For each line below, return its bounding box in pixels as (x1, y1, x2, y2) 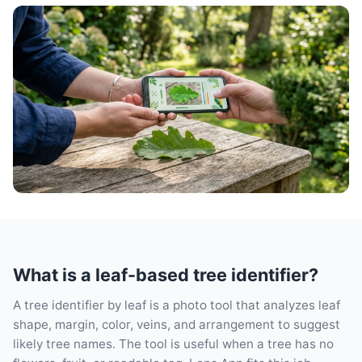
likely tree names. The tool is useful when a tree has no (13, 335, 334, 351)
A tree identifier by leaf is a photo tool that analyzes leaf (13, 297, 340, 313)
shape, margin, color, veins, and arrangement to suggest (13, 316, 340, 332)
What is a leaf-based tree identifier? (13, 263, 318, 285)
